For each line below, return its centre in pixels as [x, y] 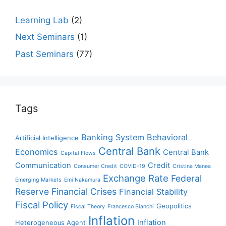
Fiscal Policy [42, 205]
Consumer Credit [95, 166]
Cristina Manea [192, 166]
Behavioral [167, 137]
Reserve [32, 191]
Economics [37, 152]
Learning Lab [42, 20]
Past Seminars [44, 54]
